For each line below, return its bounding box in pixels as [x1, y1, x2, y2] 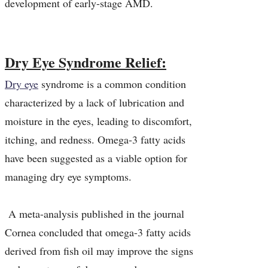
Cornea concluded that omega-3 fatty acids [5, 225, 191, 240]
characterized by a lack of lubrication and [5, 95, 184, 110]
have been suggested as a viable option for [5, 151, 187, 166]
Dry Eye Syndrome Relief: [5, 51, 166, 73]
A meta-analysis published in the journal [5, 206, 184, 221]
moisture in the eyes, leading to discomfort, [5, 114, 192, 129]
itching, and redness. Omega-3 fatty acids [5, 132, 185, 147]
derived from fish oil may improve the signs [5, 243, 193, 258]
